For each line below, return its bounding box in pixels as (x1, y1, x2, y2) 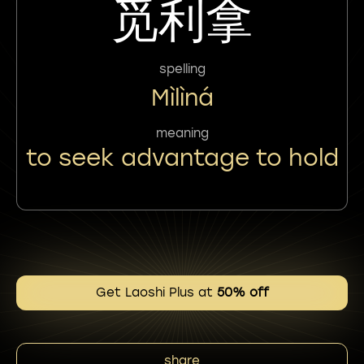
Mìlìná (150, 83, 214, 111)
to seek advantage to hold (25, 143, 339, 171)
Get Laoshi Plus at (95, 285, 217, 300)
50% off (216, 285, 269, 300)
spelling (158, 61, 206, 76)
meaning (155, 125, 209, 141)
